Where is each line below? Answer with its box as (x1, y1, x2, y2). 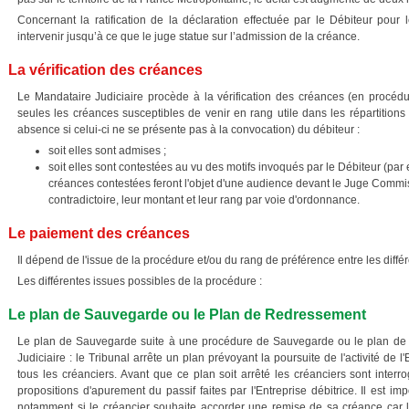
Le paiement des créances (8, 225, 190, 241)
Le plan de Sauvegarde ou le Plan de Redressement (8, 307, 366, 322)
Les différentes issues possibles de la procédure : (17, 275, 262, 288)
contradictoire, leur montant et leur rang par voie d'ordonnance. (48, 194, 360, 206)
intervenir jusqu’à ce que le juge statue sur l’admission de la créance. (17, 30, 360, 43)
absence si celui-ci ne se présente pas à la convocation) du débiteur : (17, 123, 360, 136)
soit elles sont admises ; (48, 144, 166, 157)
